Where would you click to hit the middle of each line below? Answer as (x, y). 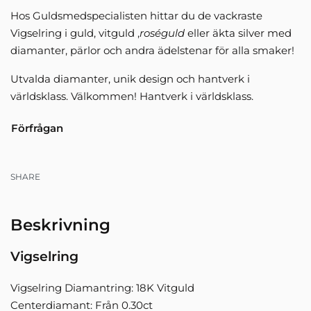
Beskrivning (60, 225)
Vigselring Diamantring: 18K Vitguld (102, 287)
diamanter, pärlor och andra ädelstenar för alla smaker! (152, 51)
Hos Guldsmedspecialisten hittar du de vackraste (136, 16)
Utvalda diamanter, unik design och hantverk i (130, 79)
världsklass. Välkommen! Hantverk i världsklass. (132, 96)
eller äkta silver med (238, 33)
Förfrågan (37, 128)
